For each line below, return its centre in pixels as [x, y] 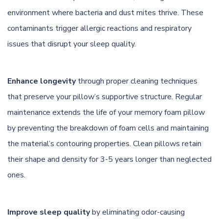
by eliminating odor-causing [137, 212]
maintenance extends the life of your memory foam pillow [106, 112]
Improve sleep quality [49, 212]
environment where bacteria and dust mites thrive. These [105, 12]
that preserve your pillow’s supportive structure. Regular [105, 97]
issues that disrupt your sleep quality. [72, 44]
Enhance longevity [42, 81]
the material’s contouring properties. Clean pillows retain [104, 143]
